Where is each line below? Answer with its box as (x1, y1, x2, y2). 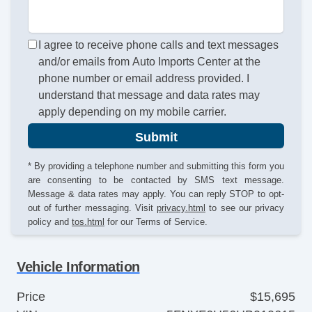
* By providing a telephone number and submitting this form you (28, 160, 284, 171)
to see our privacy (205, 202, 284, 213)
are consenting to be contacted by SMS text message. (28, 174, 284, 185)
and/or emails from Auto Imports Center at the (38, 55, 261, 68)
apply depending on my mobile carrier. (38, 105, 227, 118)
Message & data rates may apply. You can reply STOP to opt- (28, 188, 284, 199)
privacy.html (157, 202, 205, 213)
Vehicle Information (17, 258, 140, 274)
